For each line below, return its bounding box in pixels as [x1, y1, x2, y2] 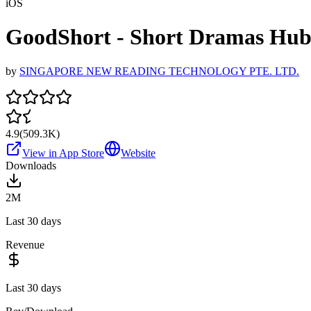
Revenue [6, 238, 44, 251]
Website [121, 146, 155, 159]
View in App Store [22, 146, 104, 159]
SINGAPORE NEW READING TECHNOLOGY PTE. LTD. [19, 65, 299, 77]
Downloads [6, 159, 56, 171]
